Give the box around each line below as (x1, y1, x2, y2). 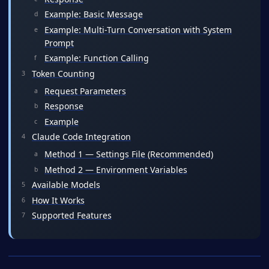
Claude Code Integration (32, 131, 131, 142)
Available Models (32, 179, 100, 190)
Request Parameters (44, 85, 126, 97)
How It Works (32, 194, 85, 206)
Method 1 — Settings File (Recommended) (44, 148, 213, 160)
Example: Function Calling (44, 52, 149, 64)
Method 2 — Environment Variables (44, 163, 187, 175)
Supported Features (32, 210, 112, 221)
